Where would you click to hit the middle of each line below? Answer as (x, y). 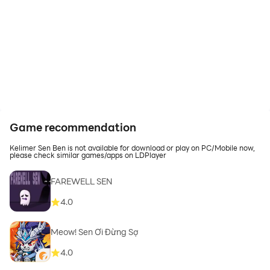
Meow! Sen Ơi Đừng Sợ (94, 232)
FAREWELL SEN (81, 181)
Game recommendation (73, 127)
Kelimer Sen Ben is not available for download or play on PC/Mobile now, (132, 148)
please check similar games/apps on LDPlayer (88, 155)
